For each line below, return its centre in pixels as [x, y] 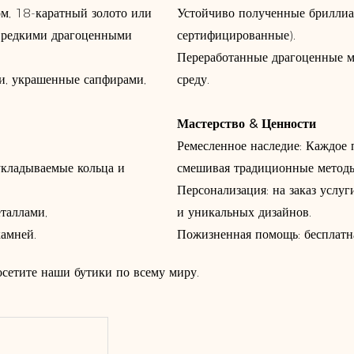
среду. [193, 80]
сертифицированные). [236, 36]
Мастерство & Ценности [247, 124]
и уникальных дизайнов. [244, 213]
